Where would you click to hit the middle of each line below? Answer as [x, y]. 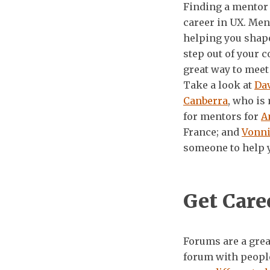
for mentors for [222, 116]
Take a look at [219, 85]
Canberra [206, 100]
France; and [212, 132]
